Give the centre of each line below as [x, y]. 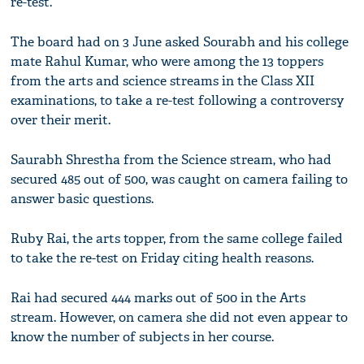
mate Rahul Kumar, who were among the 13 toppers [167, 61]
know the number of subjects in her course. [143, 337]
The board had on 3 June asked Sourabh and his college [180, 42]
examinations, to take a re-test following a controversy [178, 100]
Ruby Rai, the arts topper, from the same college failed [177, 238]
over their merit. [61, 120]
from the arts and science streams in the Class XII [163, 81]
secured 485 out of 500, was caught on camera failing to [180, 179]
